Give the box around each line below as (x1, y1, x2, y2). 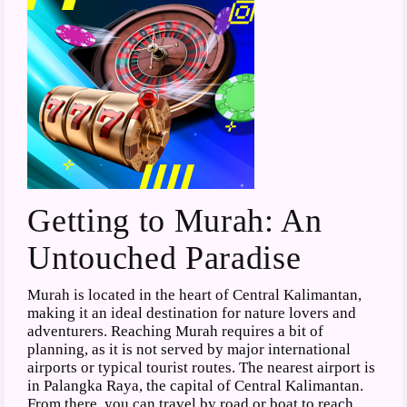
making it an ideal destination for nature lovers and (27, 304, 357, 323)
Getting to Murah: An (27, 202, 323, 239)
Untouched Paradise (27, 239, 302, 276)
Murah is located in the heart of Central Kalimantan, (27, 286, 362, 304)
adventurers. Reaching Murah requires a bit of (27, 323, 324, 341)
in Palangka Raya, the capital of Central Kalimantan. (27, 377, 364, 395)
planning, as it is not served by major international (27, 341, 352, 359)
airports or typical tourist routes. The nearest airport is (27, 359, 376, 377)
